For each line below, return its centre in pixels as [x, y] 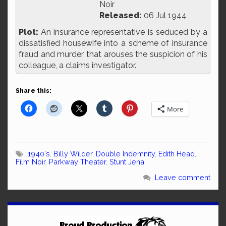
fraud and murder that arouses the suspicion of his [113, 54]
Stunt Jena [127, 162]
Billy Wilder [73, 154]
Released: [121, 15]
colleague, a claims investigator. [77, 65]
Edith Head [177, 154]
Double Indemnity [125, 154]
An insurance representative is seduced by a [123, 32]
